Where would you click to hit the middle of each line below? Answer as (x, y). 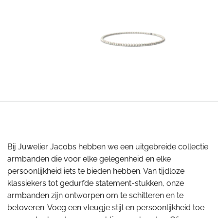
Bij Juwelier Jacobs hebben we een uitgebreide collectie (108, 146)
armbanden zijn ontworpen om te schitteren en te (95, 195)
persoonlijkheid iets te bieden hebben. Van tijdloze (96, 171)
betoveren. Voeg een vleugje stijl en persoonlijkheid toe (106, 207)
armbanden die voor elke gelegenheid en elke (89, 159)
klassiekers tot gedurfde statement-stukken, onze (96, 183)
